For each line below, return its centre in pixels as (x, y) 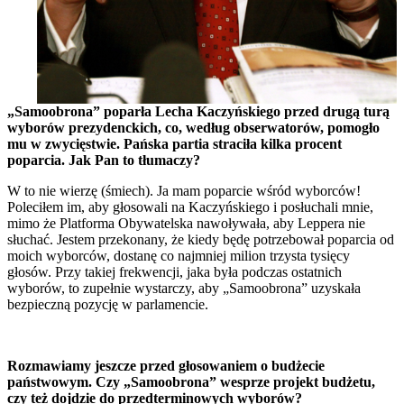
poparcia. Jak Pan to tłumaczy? (104, 160)
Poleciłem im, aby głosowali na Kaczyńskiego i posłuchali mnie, (190, 207)
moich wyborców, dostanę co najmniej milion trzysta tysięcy (179, 255)
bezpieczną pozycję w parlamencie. (108, 304)
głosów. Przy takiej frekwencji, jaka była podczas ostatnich (174, 271)
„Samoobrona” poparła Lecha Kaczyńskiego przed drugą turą (198, 111)
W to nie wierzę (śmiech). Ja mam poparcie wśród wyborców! (184, 190)
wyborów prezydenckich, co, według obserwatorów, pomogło (193, 127)
